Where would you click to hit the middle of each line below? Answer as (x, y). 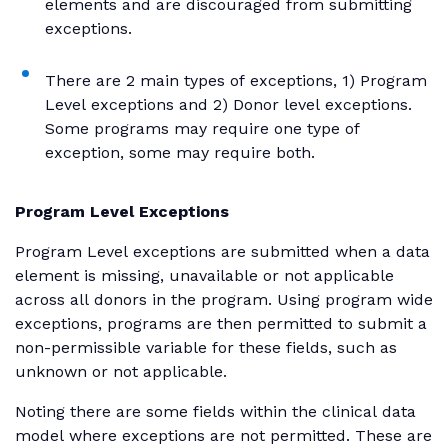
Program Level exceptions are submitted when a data (222, 251)
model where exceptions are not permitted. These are (223, 435)
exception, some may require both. (180, 152)
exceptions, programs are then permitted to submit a (221, 323)
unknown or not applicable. (123, 371)
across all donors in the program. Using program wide (224, 299)
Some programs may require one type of (202, 128)
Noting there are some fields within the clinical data (215, 411)
